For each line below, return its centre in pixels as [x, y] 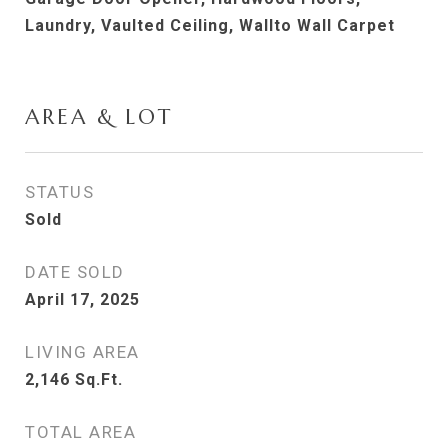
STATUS [59, 192]
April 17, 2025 [82, 299]
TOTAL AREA [80, 432]
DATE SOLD [75, 272]
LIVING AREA [82, 352]
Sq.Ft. [99, 379]
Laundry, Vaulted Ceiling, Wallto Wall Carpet [210, 25]
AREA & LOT [99, 117]
